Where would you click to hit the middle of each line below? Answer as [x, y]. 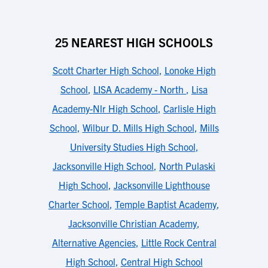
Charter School [79, 204]
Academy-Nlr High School [105, 108]
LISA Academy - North [140, 89]
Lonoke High [190, 70]
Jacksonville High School [103, 166]
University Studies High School [133, 147]
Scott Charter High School [106, 70]
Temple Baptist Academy [166, 204]
